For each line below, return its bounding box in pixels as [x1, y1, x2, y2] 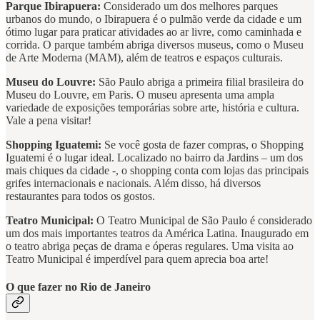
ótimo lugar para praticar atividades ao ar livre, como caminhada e [6, 25, 301, 38]
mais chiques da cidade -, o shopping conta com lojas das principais [6, 164, 309, 176]
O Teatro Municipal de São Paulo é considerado [94, 214, 312, 226]
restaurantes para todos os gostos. [6, 189, 155, 202]
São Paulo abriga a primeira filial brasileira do [96, 75, 304, 88]
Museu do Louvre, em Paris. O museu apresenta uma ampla [6, 88, 274, 101]
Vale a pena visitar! [6, 114, 91, 126]
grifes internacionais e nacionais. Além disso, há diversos [6, 176, 261, 189]
